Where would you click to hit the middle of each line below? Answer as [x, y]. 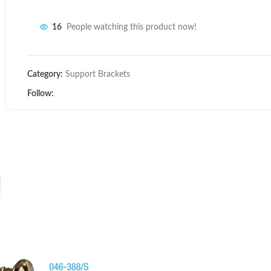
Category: [45, 74]
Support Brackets [98, 74]
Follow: [41, 94]
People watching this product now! [132, 28]
